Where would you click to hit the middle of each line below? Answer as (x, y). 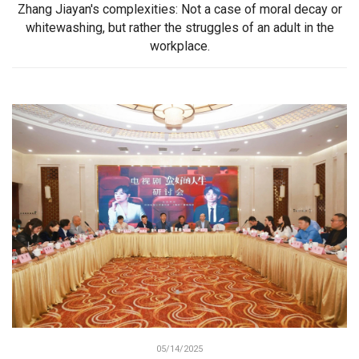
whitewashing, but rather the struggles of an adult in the (179, 28)
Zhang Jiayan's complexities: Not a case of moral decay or (179, 10)
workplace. (179, 46)
